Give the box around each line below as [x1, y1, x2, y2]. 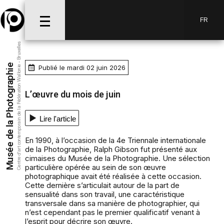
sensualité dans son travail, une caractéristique [25, 189, 184, 199]
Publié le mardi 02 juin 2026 [38, 63, 125, 72]
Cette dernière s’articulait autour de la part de [25, 180, 179, 190]
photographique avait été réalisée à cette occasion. [25, 171, 201, 181]
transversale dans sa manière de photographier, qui [25, 198, 199, 208]
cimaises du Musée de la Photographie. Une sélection [25, 153, 210, 163]
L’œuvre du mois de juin [25, 88, 120, 102]
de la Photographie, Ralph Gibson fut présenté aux [25, 144, 197, 154]
